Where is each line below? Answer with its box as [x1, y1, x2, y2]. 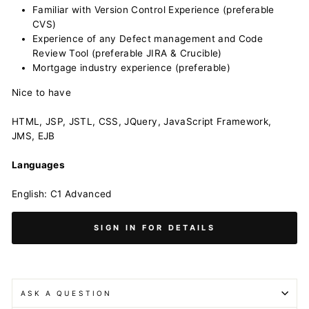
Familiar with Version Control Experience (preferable [32, 4, 275, 15]
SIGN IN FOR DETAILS [94, 223, 215, 232]
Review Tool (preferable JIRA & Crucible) [32, 48, 222, 59]
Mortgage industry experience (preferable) [32, 62, 230, 73]
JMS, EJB [12, 130, 55, 141]
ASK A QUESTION [21, 289, 112, 297]
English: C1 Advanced [12, 188, 112, 199]
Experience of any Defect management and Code [32, 33, 263, 44]
